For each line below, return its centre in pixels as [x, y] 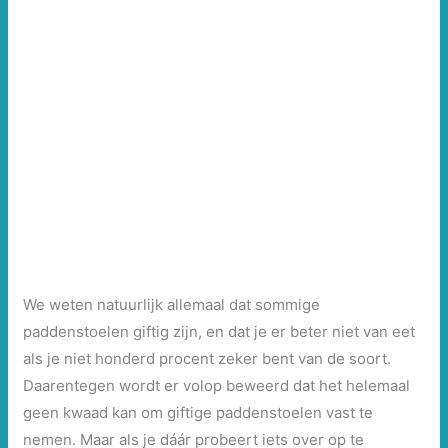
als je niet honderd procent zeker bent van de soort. [207, 359]
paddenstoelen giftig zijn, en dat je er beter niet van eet [219, 332]
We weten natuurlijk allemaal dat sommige [172, 305]
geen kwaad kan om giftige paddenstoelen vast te [198, 413]
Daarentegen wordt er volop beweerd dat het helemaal [217, 386]
